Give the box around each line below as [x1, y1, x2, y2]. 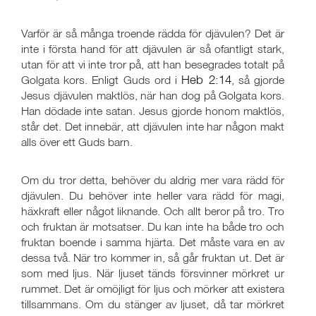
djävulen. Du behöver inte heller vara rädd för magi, [21, 188, 284, 202]
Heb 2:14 [181, 72, 231, 87]
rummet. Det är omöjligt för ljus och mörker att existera [21, 281, 284, 296]
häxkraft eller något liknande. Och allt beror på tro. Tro [21, 204, 284, 218]
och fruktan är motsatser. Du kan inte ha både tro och [21, 219, 284, 233]
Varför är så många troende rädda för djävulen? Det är [21, 26, 284, 40]
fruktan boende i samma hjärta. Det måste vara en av [21, 235, 284, 249]
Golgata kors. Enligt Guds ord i [21, 73, 182, 87]
